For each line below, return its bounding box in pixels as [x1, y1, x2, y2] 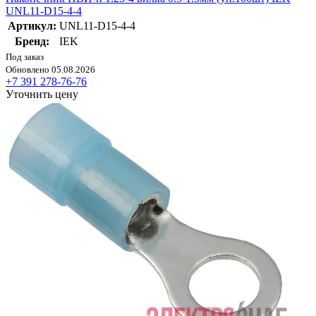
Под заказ [6, 51, 44, 63]
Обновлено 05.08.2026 [6, 64, 95, 75]
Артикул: [8, 20, 56, 32]
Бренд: [15, 35, 49, 48]
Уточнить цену [6, 88, 78, 101]
